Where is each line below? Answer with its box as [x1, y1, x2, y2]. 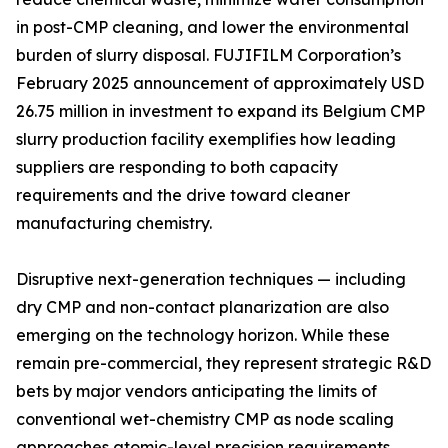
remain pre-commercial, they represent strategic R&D [16, 353, 431, 374]
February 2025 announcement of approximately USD [16, 73, 424, 94]
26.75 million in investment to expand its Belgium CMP [16, 101, 425, 122]
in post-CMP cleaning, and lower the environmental [16, 17, 409, 38]
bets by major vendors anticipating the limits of [16, 381, 377, 402]
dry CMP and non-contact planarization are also [16, 297, 389, 318]
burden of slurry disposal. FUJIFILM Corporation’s [16, 45, 401, 66]
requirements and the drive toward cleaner [16, 185, 350, 206]
